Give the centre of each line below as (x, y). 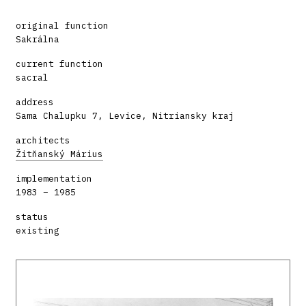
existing (38, 230)
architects (43, 140)
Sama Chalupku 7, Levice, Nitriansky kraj (125, 115)
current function (59, 64)
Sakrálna (38, 39)
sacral (32, 77)
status (32, 217)
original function (62, 25)
